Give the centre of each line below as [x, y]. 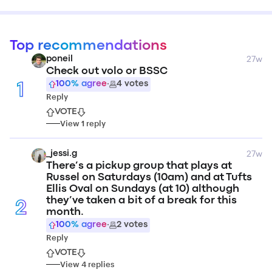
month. [65, 212]
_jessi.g [62, 154]
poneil [59, 59]
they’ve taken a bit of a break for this [141, 201]
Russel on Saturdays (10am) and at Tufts [149, 178]
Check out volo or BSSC [107, 71]
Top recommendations [88, 46]
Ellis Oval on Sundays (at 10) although [143, 189]
